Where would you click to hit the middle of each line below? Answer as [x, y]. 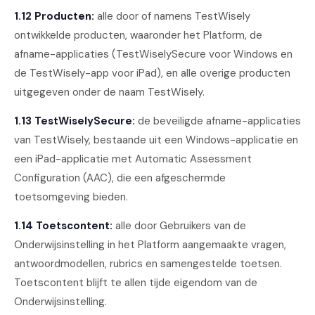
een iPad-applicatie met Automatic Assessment [133, 159]
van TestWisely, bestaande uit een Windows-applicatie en [156, 140]
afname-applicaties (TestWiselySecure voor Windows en [153, 54]
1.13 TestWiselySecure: [75, 121]
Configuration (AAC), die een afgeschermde [120, 178]
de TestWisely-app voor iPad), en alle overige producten [152, 73]
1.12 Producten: [54, 16]
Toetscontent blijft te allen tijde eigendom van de [136, 283]
